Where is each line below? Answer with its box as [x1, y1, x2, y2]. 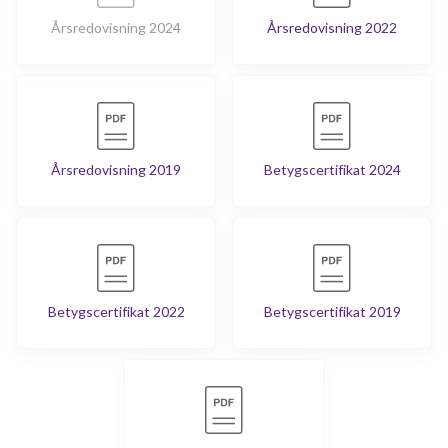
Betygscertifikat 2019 [263, 303, 401, 321]
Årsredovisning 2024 [51, 19, 181, 37]
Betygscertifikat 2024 [263, 161, 401, 179]
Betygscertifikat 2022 [47, 303, 185, 321]
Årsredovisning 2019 [51, 161, 181, 179]
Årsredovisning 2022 [267, 19, 397, 37]
